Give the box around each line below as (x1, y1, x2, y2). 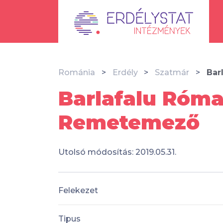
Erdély (112, 68, 138, 77)
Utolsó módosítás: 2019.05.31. (58, 147, 176, 157)
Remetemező (58, 110, 200, 134)
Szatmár (155, 68, 190, 77)
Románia (58, 68, 95, 77)
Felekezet (58, 185, 98, 195)
